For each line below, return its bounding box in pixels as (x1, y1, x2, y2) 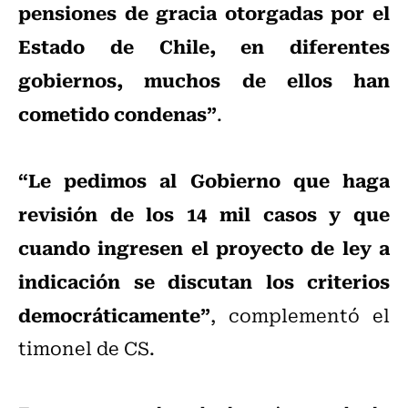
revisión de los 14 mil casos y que (18, 199, 390, 229)
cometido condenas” (18, 98, 217, 128)
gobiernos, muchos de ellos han (18, 65, 390, 95)
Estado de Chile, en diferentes (18, 31, 390, 61)
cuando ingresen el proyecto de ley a (18, 232, 390, 262)
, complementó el (210, 301, 390, 330)
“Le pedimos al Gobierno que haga (18, 165, 390, 195)
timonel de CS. (18, 333, 155, 362)
